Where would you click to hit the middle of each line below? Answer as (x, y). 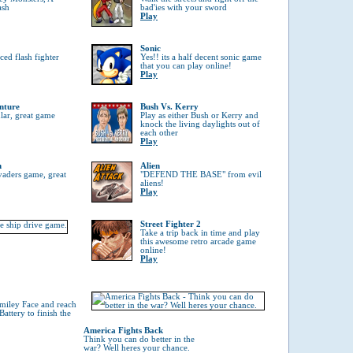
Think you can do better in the (139, 339)
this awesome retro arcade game (198, 242)
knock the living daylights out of (200, 124)
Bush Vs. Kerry (169, 107)
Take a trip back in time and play (200, 233)
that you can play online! (186, 66)
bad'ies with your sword (184, 7)
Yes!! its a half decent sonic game (201, 57)
